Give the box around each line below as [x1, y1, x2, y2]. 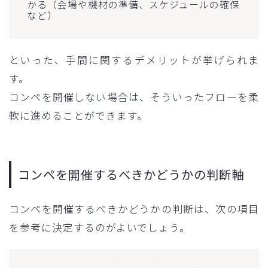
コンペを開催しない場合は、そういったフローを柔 [9, 90, 259, 105]
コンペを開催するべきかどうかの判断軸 [18, 166, 244, 184]
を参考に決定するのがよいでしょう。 [9, 220, 190, 235]
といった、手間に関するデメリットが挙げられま [9, 53, 259, 68]
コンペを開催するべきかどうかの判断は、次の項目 [9, 202, 259, 217]
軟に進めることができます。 [9, 108, 148, 123]
